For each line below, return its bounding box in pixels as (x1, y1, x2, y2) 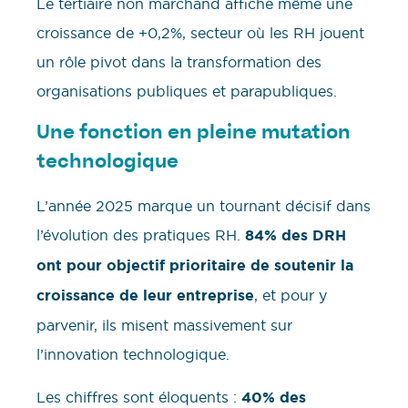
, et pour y (254, 286, 327, 305)
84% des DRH (245, 226, 346, 246)
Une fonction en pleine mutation (36, 125, 351, 144)
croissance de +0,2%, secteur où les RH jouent (36, 23, 364, 42)
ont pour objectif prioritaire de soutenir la (36, 256, 353, 276)
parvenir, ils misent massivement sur (36, 316, 292, 335)
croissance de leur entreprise (36, 286, 254, 306)
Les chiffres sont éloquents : (36, 387, 241, 406)
